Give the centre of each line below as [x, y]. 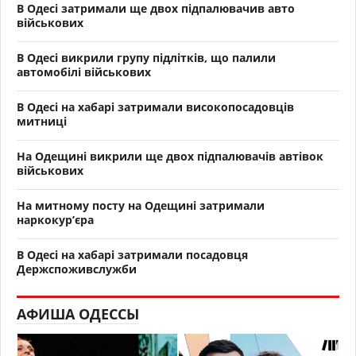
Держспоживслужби [77, 269]
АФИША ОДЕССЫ [78, 314]
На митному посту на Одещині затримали [141, 206]
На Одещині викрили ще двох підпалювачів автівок [170, 157]
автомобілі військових [84, 72]
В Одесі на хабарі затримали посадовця [132, 255]
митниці [42, 122]
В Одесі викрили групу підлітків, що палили [146, 58]
